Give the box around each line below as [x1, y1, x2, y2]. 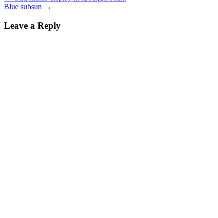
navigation [3, 6, 56, 19]
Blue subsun [4, 2, 44, 11]
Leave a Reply [4, 20, 61, 31]
